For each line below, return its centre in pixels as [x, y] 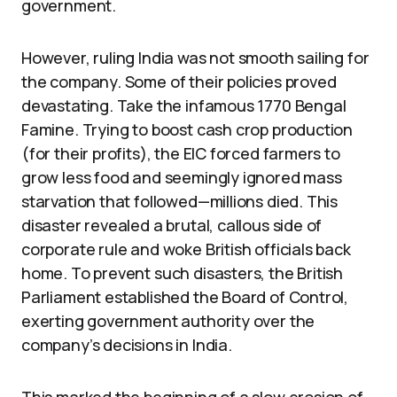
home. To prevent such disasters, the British [183, 272]
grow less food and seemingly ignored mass [182, 177]
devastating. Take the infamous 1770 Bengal [184, 105]
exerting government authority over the [168, 320]
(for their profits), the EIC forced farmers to [181, 153]
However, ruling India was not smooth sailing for [195, 57]
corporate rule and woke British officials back [186, 249]
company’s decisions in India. [127, 344]
